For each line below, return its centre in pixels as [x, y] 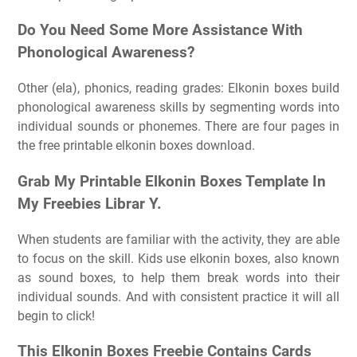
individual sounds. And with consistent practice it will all [178, 296]
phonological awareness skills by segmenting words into [178, 108]
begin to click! [56, 316]
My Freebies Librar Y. [90, 204]
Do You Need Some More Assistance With [160, 31]
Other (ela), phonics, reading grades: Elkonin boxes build [178, 88]
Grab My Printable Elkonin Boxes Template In [172, 181]
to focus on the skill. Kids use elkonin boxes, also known [178, 258]
